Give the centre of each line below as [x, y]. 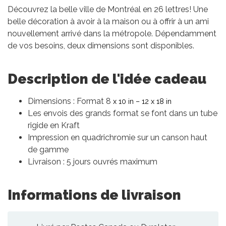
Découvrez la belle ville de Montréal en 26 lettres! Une [108, 9]
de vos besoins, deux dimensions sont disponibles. [101, 45]
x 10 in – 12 [130, 101]
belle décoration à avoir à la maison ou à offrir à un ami [108, 21]
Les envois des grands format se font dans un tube [123, 113]
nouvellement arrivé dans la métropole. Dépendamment [112, 33]
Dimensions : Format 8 [69, 101]
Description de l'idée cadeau [107, 78]
